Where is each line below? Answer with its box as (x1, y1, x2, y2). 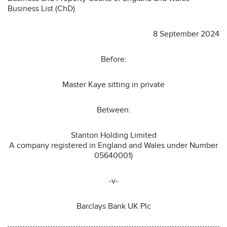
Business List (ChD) (8, 3, 75, 14)
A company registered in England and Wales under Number (9, 140, 218, 150)
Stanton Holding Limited (70, 130, 157, 140)
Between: (96, 104, 131, 115)
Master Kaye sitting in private (62, 79, 165, 90)
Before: (100, 54, 127, 64)
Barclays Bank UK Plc (76, 201, 151, 211)
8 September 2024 (153, 28, 219, 39)
